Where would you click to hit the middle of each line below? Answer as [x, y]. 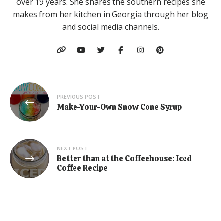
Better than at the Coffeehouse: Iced [124, 158]
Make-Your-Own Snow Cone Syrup [119, 107]
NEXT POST [72, 148]
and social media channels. [110, 26]
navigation [41, 105]
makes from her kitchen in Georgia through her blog [110, 14]
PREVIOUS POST [78, 97]
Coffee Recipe [82, 168]
